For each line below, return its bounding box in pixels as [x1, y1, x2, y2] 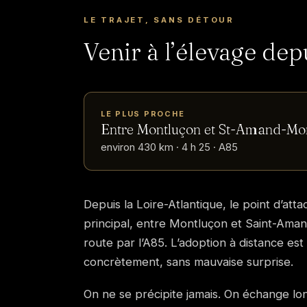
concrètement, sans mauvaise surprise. [84, 255, 293, 269]
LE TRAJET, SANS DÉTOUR [84, 14, 234, 25]
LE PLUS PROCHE [101, 108, 185, 119]
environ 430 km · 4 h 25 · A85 [101, 140, 238, 153]
